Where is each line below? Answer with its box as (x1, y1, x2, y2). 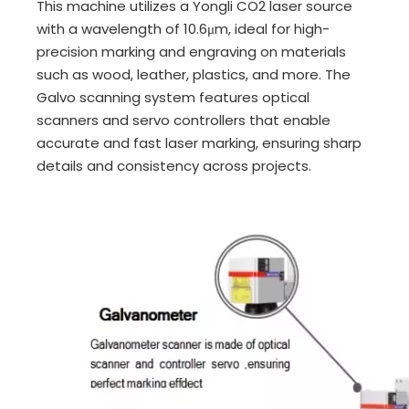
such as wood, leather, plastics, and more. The (37, 65, 351, 84)
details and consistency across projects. (37, 156, 311, 175)
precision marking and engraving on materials (37, 42, 346, 61)
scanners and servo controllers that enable (37, 110, 330, 130)
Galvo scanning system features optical (37, 88, 309, 107)
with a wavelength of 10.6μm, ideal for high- (37, 19, 330, 38)
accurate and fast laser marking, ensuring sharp (37, 133, 362, 152)
